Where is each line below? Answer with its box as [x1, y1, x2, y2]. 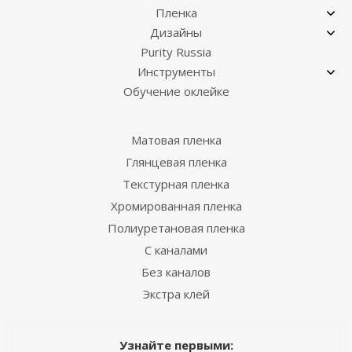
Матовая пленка [130, 132, 222, 148]
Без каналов [141, 264, 211, 280]
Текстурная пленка [123, 176, 229, 192]
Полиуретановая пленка [107, 220, 245, 236]
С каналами [145, 242, 207, 258]
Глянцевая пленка [125, 154, 227, 170]
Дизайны [150, 24, 202, 40]
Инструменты [137, 64, 215, 79]
